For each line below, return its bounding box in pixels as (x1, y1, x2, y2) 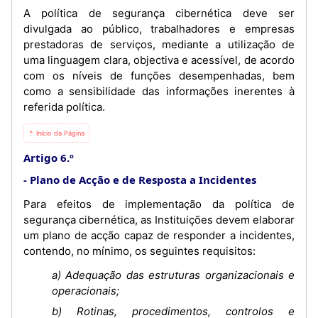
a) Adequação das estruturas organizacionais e (52, 268, 295, 282)
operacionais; (52, 283, 119, 297)
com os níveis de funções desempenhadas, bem (23, 68, 295, 82)
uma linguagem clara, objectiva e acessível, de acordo (23, 53, 295, 67)
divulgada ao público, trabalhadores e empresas (23, 21, 295, 35)
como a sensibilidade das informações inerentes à (23, 84, 295, 98)
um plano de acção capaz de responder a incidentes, (23, 228, 295, 242)
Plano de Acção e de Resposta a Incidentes (30, 172, 256, 187)
